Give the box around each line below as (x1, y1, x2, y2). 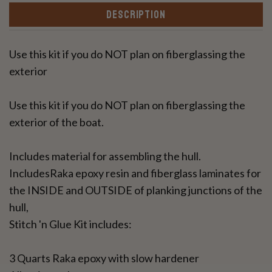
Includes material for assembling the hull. (9, 149, 201, 163)
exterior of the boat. (9, 115, 104, 129)
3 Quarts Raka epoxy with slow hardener (9, 251, 199, 265)
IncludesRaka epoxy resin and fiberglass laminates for (9, 166, 261, 180)
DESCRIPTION (106, 8, 166, 22)
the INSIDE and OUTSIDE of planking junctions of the (9, 183, 262, 197)
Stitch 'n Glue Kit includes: (9, 217, 132, 231)
